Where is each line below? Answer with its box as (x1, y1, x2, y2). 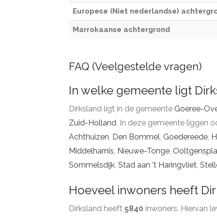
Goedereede (163, 132, 208, 141)
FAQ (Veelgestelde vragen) (69, 60, 201, 73)
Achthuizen (69, 132, 109, 141)
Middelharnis (69, 146, 114, 155)
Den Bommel (112, 132, 160, 141)
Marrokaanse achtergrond (73, 25, 170, 34)
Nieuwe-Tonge (117, 146, 170, 155)
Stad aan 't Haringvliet (118, 160, 197, 170)
